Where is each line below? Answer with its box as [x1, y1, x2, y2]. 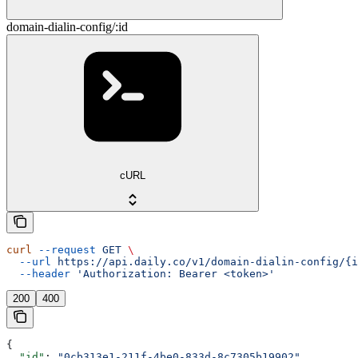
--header [6, 267, 70, 280]
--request [32, 243, 96, 256]
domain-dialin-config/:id [6, 20, 128, 34]
